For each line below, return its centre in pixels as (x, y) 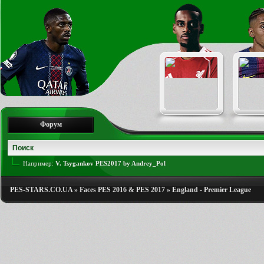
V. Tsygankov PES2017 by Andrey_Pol (110, 163)
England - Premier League (212, 190)
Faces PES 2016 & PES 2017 (122, 190)
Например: (39, 163)
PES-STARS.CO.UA (41, 190)
